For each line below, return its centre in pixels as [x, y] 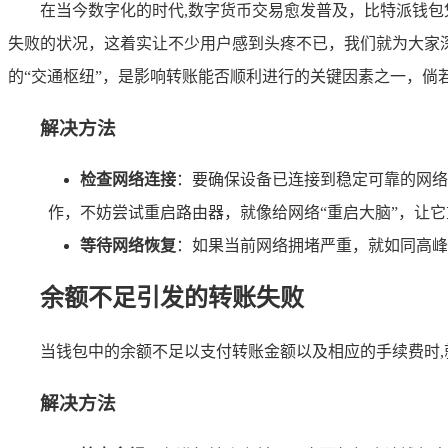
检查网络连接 [128, 180]
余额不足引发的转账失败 [172, 298]
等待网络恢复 [128, 246]
